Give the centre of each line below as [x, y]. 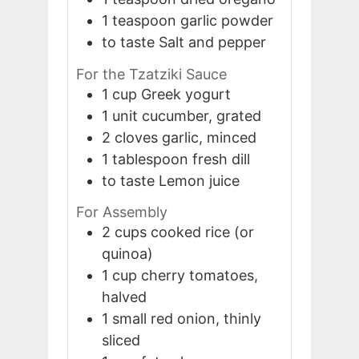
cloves [136, 137]
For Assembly [122, 212]
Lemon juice [199, 180]
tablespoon [150, 159]
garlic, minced [209, 137]
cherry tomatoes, [200, 275]
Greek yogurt [186, 94]
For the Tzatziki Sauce [151, 74]
